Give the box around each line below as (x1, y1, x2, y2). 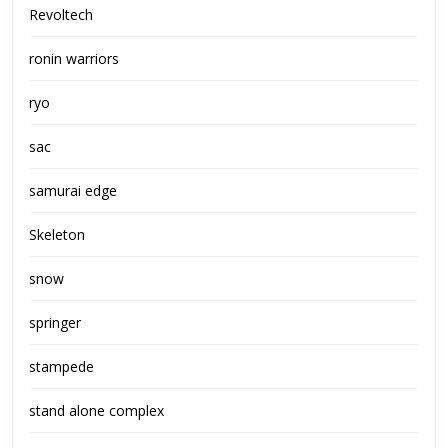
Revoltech (29, 4, 93, 24)
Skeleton (29, 224, 85, 244)
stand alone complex (29, 400, 164, 420)
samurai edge (29, 180, 117, 200)
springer (29, 312, 81, 332)
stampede (29, 356, 94, 376)
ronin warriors (29, 48, 119, 68)
